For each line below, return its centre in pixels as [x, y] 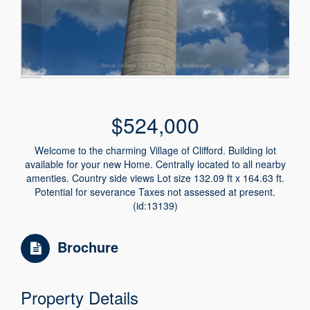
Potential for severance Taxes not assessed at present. [155, 192]
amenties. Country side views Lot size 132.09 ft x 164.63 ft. [155, 178]
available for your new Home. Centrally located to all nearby [155, 164]
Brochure [88, 247]
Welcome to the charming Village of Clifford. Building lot [155, 151]
